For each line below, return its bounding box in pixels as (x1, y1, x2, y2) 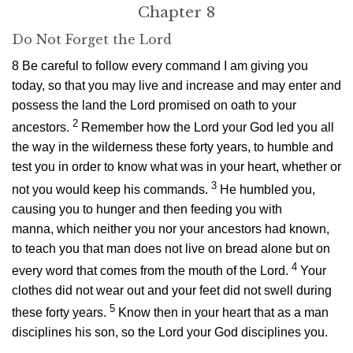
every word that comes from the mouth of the (12, 263, 260, 277)
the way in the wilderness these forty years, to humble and (12, 140, 333, 154)
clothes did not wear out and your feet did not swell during (12, 283, 332, 297)
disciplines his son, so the (12, 325, 158, 340)
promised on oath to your (155, 98, 296, 112)
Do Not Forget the (12, 32, 139, 47)
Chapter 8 (138, 2, 215, 21)
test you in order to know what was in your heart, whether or (12, 160, 341, 174)
